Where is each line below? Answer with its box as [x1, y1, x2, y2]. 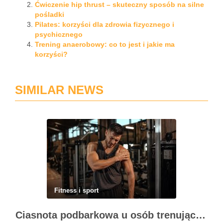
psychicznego [35, 30, 83, 38]
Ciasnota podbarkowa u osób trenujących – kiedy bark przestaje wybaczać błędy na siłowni [196, 210, 206, 221]
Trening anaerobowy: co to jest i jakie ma [35, 40, 175, 48]
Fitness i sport [54, 187, 99, 194]
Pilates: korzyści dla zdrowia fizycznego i [35, 20, 174, 28]
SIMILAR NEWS [15, 83, 104, 97]
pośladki [35, 10, 64, 18]
